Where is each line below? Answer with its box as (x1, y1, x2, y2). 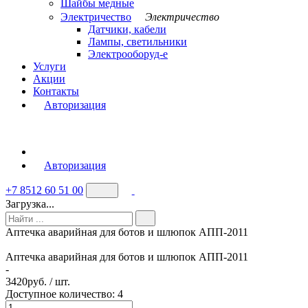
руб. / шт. (27, 275, 70, 287)
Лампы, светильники (88, 36, 187, 47)
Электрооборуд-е (88, 48, 168, 60)
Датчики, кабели (88, 23, 166, 35)
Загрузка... (5, 198, 54, 210)
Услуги (33, 60, 66, 72)
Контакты (33, 85, 79, 97)
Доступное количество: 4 (5, 287, 123, 300)
